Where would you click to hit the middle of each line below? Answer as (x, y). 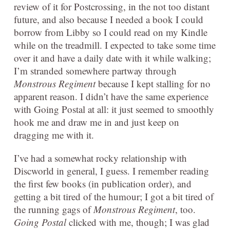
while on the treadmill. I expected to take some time (115, 45)
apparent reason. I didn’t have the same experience (111, 97)
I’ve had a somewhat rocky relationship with (100, 158)
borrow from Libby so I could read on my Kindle (111, 32)
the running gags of (54, 209)
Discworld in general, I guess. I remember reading (111, 171)
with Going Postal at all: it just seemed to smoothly (114, 109)
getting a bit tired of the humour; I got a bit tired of (114, 197)
